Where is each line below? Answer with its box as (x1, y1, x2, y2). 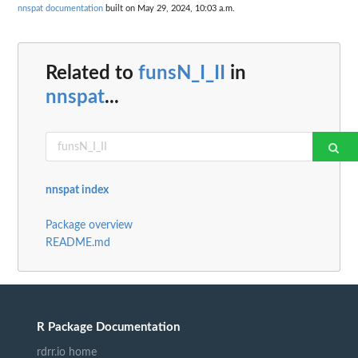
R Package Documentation (37, 321, 180, 334)
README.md (46, 237, 110, 249)
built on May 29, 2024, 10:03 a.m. (103, 3, 235, 13)
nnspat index (46, 185, 109, 197)
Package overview (46, 220, 133, 232)
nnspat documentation (18, 3, 103, 13)
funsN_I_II (138, 64, 225, 84)
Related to (46, 64, 138, 84)
